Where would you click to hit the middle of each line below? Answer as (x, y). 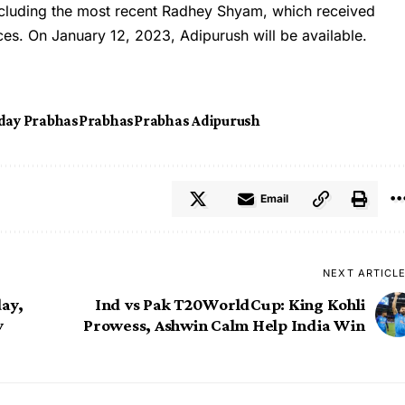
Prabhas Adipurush (197, 121)
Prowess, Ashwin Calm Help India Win (224, 325)
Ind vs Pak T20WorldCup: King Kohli (230, 305)
